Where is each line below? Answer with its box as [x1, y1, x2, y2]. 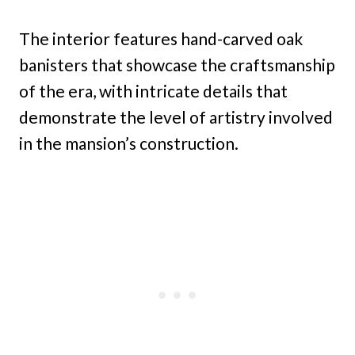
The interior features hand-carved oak [19, 29, 303, 49]
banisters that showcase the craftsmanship [19, 55, 335, 75]
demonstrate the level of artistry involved [19, 107, 333, 128]
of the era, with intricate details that [19, 81, 288, 101]
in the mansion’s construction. [19, 133, 239, 154]
